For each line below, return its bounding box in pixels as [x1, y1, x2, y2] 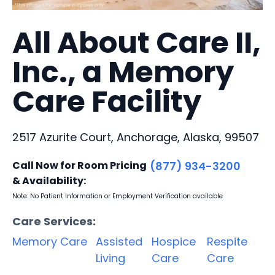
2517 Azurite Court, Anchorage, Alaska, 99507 [12, 129, 259, 145]
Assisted [96, 233, 142, 249]
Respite [207, 233, 248, 249]
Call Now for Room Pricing [12, 158, 147, 172]
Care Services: [12, 213, 96, 229]
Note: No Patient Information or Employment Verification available [12, 191, 223, 201]
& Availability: [12, 173, 86, 188]
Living [96, 250, 125, 266]
